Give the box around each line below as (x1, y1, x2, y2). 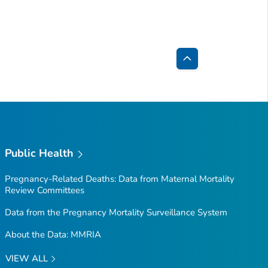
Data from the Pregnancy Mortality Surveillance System (4, 206, 227, 218)
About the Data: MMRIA (4, 229, 101, 240)
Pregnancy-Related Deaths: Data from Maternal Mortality (4, 173, 234, 185)
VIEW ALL (5, 252, 50, 264)
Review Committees (4, 184, 84, 196)
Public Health (4, 146, 74, 161)
